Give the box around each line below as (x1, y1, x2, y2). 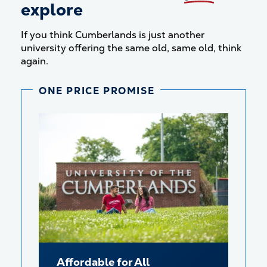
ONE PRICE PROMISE (39, 85, 155, 97)
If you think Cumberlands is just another (21, 29, 204, 41)
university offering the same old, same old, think (21, 42, 241, 54)
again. (21, 55, 48, 67)
